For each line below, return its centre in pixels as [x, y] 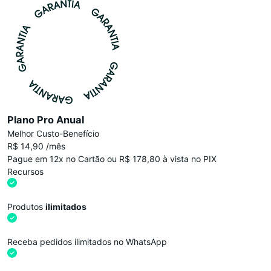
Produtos [26, 206]
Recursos [25, 171]
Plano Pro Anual [46, 119]
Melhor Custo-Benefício [53, 133]
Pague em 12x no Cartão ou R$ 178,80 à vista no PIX [112, 158]
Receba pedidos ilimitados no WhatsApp [87, 241]
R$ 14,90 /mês [36, 146]
